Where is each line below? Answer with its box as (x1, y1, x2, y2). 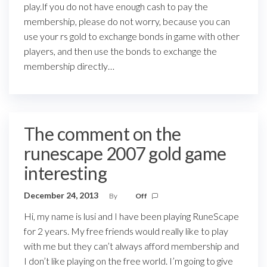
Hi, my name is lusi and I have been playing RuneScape (24, 210, 239, 222)
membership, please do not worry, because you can (24, 15, 230, 27)
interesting (24, 162, 107, 184)
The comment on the (24, 123, 181, 144)
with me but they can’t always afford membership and (24, 240, 239, 252)
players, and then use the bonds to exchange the (24, 45, 217, 57)
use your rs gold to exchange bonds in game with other (24, 30, 240, 42)
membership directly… (24, 60, 114, 72)
